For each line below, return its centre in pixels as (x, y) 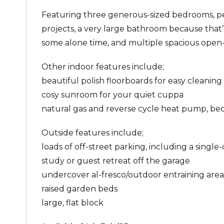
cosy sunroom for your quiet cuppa (112, 95)
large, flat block (72, 203)
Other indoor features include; (103, 67)
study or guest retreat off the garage (116, 161)
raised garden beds (79, 189)
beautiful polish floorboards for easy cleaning (132, 81)
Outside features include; (92, 133)
